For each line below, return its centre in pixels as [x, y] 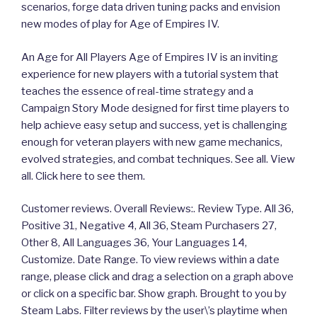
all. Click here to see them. [83, 176]
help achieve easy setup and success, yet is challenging [154, 125]
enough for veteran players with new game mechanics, [152, 142]
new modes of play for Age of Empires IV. [120, 24]
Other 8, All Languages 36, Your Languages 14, [134, 243]
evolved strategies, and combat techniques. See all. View [158, 159]
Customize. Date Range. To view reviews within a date [150, 260]
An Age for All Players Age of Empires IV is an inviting [150, 57]
